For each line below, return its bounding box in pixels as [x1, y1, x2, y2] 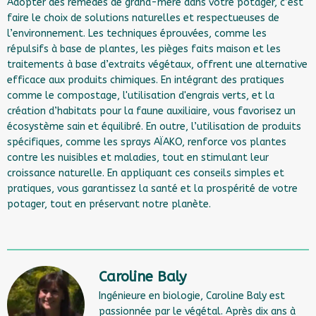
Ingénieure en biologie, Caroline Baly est [99, 290, 285, 302]
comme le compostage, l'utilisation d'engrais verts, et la [7, 90, 274, 102]
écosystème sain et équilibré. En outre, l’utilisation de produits [7, 121, 301, 133]
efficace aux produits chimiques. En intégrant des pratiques [7, 74, 284, 86]
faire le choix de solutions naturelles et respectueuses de [7, 12, 279, 24]
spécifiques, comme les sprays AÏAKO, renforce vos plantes [7, 136, 286, 148]
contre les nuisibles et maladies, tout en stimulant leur [7, 152, 269, 164]
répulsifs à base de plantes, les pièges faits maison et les [7, 43, 281, 55]
